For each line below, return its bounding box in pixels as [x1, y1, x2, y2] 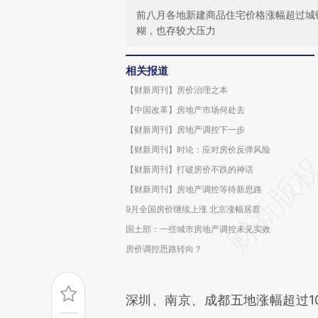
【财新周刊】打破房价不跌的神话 [126, 164, 253, 175]
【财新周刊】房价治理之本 [126, 84, 228, 95]
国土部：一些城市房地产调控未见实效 [126, 224, 270, 234]
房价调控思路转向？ [126, 243, 202, 254]
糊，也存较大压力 [136, 24, 216, 36]
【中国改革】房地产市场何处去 [126, 104, 245, 115]
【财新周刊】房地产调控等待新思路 [126, 184, 262, 194]
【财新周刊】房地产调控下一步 [126, 124, 245, 135]
